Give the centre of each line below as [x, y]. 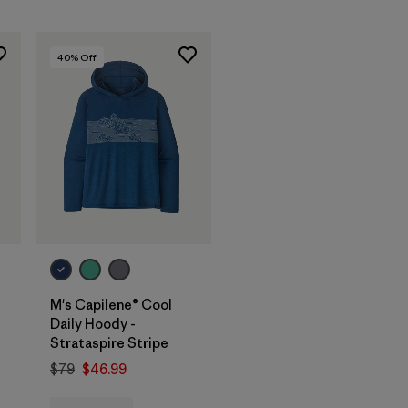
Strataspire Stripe [109, 342]
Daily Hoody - [93, 323]
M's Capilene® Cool [111, 304]
